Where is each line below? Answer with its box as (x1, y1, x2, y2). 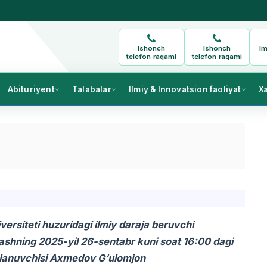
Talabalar (72, 85, 111, 95)
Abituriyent (7, 85, 55, 95)
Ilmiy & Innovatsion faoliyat (128, 85, 241, 95)
